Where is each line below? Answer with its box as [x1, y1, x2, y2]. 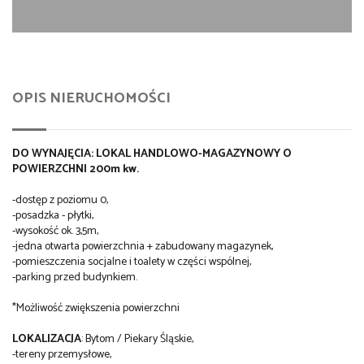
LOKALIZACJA [12, 330, 81, 349]
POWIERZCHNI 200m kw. [12, 160, 139, 180]
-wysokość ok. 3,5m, [12, 222, 98, 241]
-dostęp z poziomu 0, [12, 191, 108, 210]
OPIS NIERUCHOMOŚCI [12, 86, 171, 111]
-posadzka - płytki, [12, 206, 93, 226]
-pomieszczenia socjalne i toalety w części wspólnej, [12, 253, 251, 272]
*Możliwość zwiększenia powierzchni [12, 299, 180, 318]
